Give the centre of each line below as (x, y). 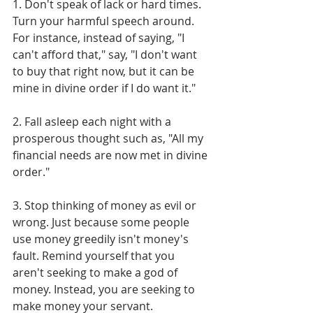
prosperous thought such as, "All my (109, 138)
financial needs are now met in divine (111, 155)
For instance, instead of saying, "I (100, 37)
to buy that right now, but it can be (105, 71)
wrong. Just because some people (102, 222)
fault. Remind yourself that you (95, 255)
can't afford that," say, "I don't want (106, 54)
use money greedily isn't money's (102, 239)
